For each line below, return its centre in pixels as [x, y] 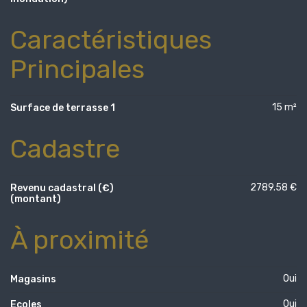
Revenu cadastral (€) [62, 188]
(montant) [36, 199]
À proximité [79, 240]
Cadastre [65, 149]
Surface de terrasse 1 [63, 108]
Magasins [33, 279]
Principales [77, 69]
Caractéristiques [111, 39]
